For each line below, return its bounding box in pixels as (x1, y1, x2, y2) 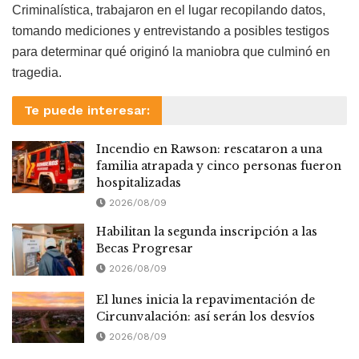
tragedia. (12, 66, 62, 80)
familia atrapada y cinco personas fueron (96, 159, 341, 174)
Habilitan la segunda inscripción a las (96, 224, 317, 240)
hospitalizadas (96, 175, 181, 191)
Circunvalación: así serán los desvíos (96, 309, 315, 324)
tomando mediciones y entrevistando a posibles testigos (12, 24, 329, 38)
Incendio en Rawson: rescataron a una (96, 142, 322, 157)
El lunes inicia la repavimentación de (96, 292, 315, 307)
